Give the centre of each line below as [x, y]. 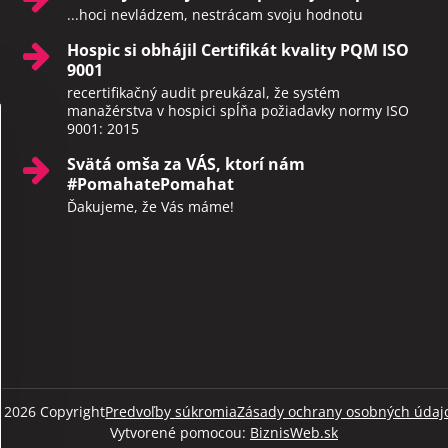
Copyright [71, 412]
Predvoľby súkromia [171, 412]
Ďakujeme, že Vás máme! [150, 207]
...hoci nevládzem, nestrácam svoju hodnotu [214, 15]
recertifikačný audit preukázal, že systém [203, 93]
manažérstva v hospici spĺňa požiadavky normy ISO [237, 111]
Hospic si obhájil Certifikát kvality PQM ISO [237, 50]
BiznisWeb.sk [293, 433]
